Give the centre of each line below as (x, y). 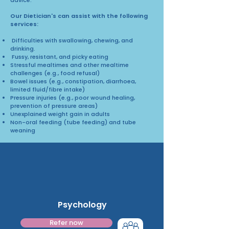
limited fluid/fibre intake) (48, 89)
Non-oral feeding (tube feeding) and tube (73, 122)
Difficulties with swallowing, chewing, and (72, 40)
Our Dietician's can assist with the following (79, 16)
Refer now (66, 222)
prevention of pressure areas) (54, 106)
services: (24, 24)
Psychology (82, 204)
